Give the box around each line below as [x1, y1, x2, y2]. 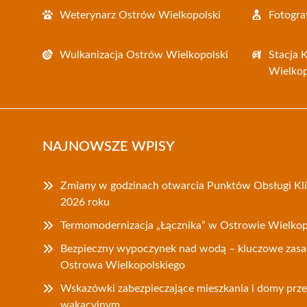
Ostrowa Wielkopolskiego [60, 260, 185, 271]
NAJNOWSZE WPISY [42, 140, 175, 154]
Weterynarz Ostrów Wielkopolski [60, 10, 221, 21]
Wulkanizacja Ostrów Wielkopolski [60, 49, 228, 61]
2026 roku [60, 197, 110, 208]
